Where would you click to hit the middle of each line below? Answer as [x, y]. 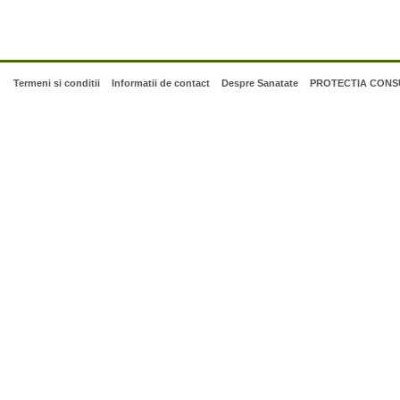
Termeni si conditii [57, 83]
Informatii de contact [161, 83]
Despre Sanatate [260, 83]
